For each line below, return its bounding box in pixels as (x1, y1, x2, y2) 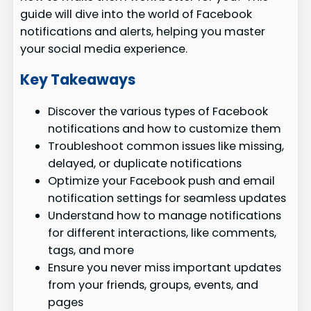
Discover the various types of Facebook (48, 103, 269, 119)
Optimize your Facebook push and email (48, 172, 276, 189)
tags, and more (48, 242, 135, 258)
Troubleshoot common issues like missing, (48, 137, 285, 154)
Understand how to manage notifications (48, 207, 282, 224)
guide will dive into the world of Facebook (20, 6, 253, 22)
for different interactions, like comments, (48, 224, 277, 241)
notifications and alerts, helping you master (20, 23, 266, 40)
